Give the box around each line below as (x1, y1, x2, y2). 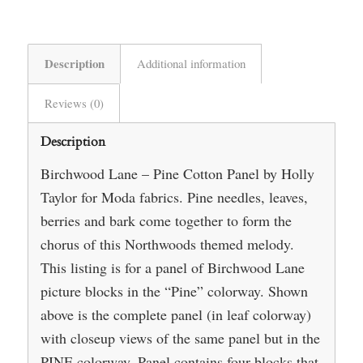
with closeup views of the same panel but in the (40, 327, 320, 348)
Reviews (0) (44, 95, 104, 112)
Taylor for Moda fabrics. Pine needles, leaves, (40, 186, 308, 207)
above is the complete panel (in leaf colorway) (40, 304, 311, 324)
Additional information (136, 55, 246, 72)
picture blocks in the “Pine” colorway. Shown (40, 280, 308, 301)
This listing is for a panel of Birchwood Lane (40, 257, 305, 277)
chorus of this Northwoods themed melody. (40, 233, 294, 254)
